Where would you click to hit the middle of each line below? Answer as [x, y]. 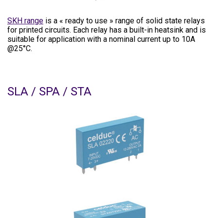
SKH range [25, 21]
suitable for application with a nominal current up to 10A [101, 39]
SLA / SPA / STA [49, 91]
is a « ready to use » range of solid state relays [124, 21]
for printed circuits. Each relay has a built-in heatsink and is [107, 30]
